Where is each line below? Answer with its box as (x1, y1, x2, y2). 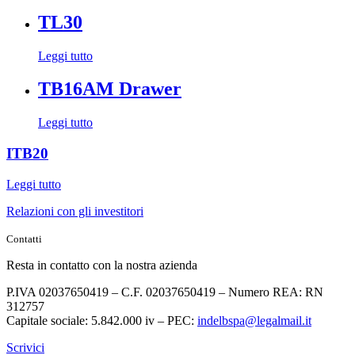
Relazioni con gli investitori (6, 204, 143, 218)
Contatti (6, 232, 42, 245)
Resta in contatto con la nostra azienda (6, 258, 197, 272)
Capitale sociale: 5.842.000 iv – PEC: (6, 313, 197, 327)
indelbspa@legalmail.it (197, 313, 311, 327)
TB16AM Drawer (38, 78, 181, 100)
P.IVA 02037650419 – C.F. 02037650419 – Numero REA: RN (6, 284, 323, 299)
